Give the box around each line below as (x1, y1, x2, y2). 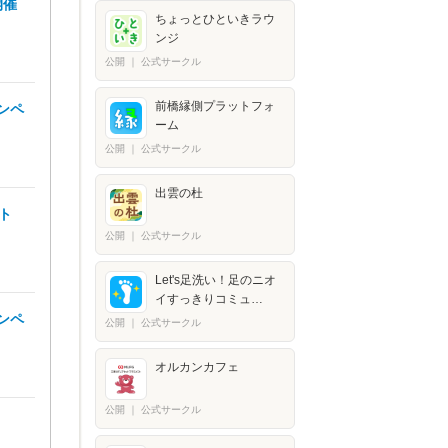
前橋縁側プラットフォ (155, 99, 275, 113)
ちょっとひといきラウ (155, 12, 275, 26)
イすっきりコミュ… (155, 292, 263, 306)
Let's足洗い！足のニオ (155, 273, 276, 287)
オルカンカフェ (155, 360, 239, 374)
